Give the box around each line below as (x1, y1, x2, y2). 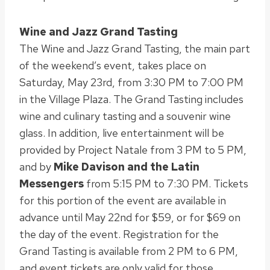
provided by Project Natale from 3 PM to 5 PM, (19, 142, 246, 157)
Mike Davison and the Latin (54, 159, 199, 174)
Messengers (19, 176, 84, 190)
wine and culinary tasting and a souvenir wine (19, 108, 231, 123)
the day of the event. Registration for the (19, 227, 219, 241)
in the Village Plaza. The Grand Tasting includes (19, 92, 243, 106)
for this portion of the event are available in (19, 193, 226, 207)
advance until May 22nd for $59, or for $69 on (19, 210, 240, 224)
